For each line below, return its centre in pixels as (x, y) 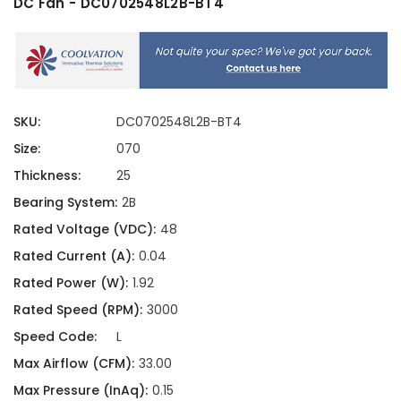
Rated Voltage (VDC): (85, 229)
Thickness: (47, 175)
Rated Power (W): (71, 282)
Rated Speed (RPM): (78, 309)
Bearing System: (65, 202)
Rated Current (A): (74, 256)
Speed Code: (55, 336)
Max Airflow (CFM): (74, 363)
